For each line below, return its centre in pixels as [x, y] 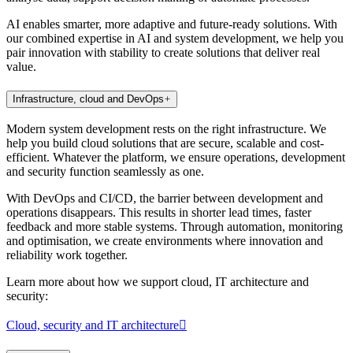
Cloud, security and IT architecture [93, 325]
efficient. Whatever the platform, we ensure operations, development [176, 158]
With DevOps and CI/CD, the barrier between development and [165, 199]
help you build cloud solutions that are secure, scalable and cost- [165, 143]
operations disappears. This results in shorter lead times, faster [159, 213]
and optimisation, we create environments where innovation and [165, 241]
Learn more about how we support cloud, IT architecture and [158, 282]
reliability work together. [67, 255]
